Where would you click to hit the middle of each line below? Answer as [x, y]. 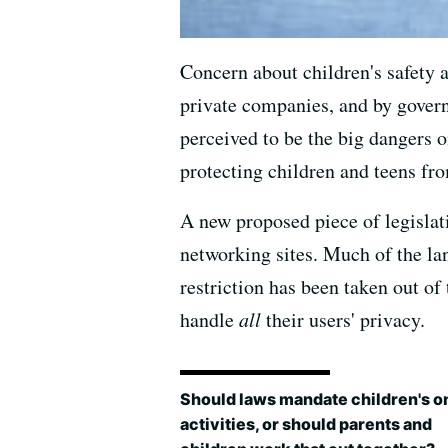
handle [209, 320]
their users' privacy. [343, 320]
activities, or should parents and [306, 423]
